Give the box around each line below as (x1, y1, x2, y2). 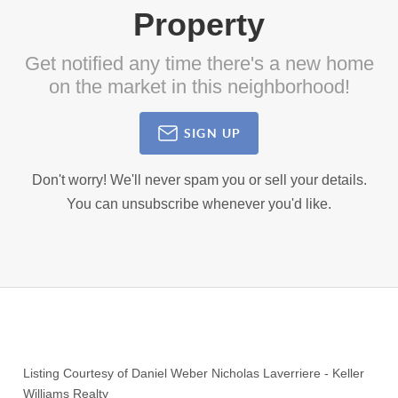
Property (133, 6, 265, 44)
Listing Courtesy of (23, 366, 132, 381)
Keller (332, 366, 365, 381)
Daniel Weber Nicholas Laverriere (131, 366, 322, 381)
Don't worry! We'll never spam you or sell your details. (31, 172, 367, 188)
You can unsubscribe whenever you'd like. (67, 196, 331, 212)
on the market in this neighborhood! (48, 76, 350, 99)
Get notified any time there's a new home (24, 52, 374, 76)
